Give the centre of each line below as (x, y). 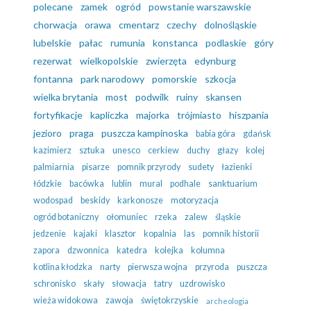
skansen (224, 97)
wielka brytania (66, 97)
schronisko (54, 284)
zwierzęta (166, 61)
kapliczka (109, 115)
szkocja (220, 79)
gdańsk (257, 134)
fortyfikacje (58, 115)
